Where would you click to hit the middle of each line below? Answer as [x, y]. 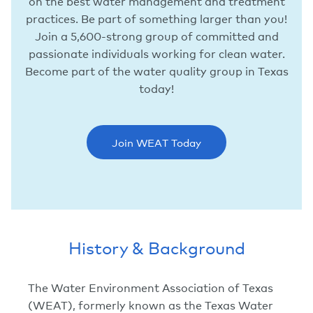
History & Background [156, 247]
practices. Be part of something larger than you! [156, 19]
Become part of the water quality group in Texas [156, 71]
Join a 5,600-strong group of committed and [156, 36]
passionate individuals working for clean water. [156, 53]
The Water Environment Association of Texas [151, 287]
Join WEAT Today [156, 143]
